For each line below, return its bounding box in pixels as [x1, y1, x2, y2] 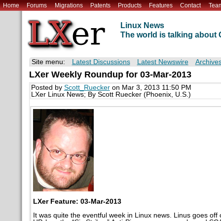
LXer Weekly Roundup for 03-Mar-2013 [29, 70, 191, 80]
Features [149, 1, 173, 9]
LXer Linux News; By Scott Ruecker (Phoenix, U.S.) [31, 91, 191, 99]
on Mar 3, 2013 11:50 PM [110, 84, 191, 92]
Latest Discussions [72, 58, 130, 66]
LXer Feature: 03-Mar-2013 [33, 197, 121, 205]
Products [117, 1, 142, 9]
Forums [27, 1, 47, 9]
